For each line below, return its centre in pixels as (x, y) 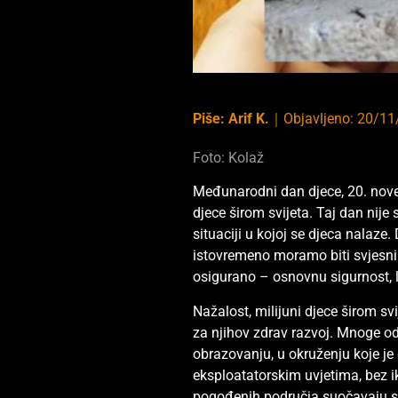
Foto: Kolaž (229, 158)
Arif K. (249, 119)
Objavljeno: (321, 119)
